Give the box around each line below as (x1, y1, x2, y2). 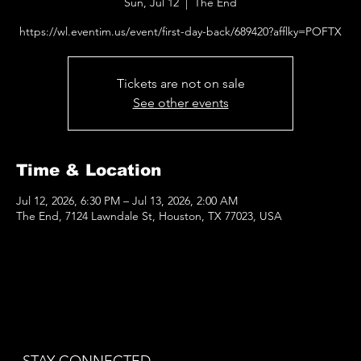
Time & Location (16, 161, 161, 180)
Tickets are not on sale (116, 76, 245, 92)
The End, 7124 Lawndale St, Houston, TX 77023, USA (16, 209, 282, 224)
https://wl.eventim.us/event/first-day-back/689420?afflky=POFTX (19, 24, 342, 39)
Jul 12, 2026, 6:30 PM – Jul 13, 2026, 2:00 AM (16, 193, 238, 209)
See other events (132, 95, 229, 111)
